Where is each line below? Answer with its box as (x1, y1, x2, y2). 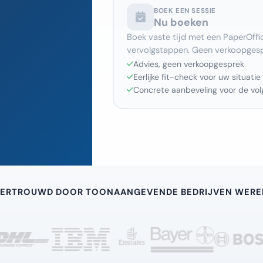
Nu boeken (154, 15, 208, 29)
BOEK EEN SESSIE (154, 6, 216, 15)
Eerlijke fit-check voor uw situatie (133, 72, 261, 82)
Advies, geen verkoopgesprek (133, 59, 244, 69)
